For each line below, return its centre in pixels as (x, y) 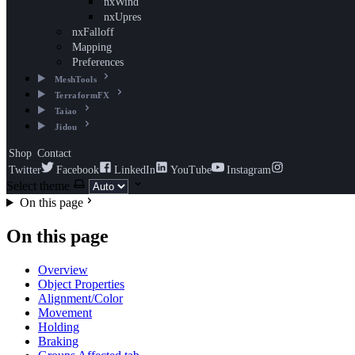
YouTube (191, 170)
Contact (54, 153)
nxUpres (122, 17)
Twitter (25, 170)
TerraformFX (82, 95)
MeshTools (75, 79)
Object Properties (81, 284)
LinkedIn (135, 170)
